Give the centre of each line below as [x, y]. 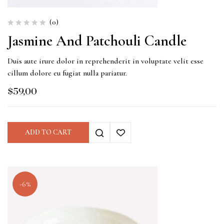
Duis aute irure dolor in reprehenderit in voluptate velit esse [105, 61]
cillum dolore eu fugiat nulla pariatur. [67, 73]
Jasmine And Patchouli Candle [97, 41]
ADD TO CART [48, 132]
